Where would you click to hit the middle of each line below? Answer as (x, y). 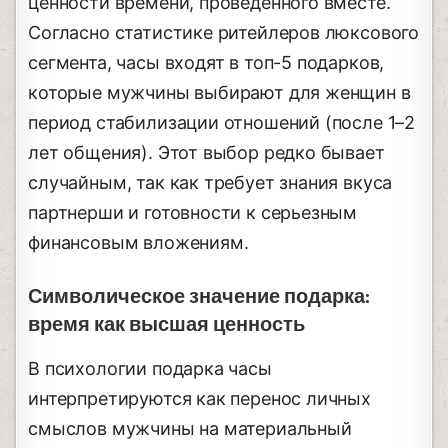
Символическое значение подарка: (199, 296)
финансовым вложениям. (138, 242)
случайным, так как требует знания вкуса (210, 182)
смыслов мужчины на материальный (190, 428)
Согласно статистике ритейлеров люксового (224, 32)
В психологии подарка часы (150, 368)
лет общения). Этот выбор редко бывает (206, 152)
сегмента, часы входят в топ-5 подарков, (206, 62)
